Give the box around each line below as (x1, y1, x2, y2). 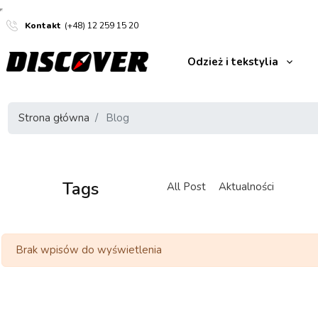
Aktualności (219, 180, 275, 194)
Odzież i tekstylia (187, 55, 278, 69)
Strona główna (18, 111, 90, 126)
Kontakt (25, 20, 62, 31)
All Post (166, 180, 206, 194)
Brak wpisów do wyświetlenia (15, 243, 162, 258)
